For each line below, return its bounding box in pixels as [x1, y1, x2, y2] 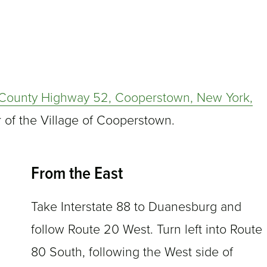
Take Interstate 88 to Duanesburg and [31, 199, 241, 215]
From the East [31, 163, 123, 187]
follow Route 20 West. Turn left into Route [31, 222, 262, 238]
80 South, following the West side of [31, 244, 233, 260]
